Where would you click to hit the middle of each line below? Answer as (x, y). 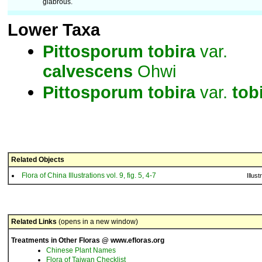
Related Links (34, 222)
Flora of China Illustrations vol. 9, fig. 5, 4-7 (89, 175)
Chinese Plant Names (81, 250)
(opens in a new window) (97, 222)
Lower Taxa (54, 30)
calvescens (88, 71)
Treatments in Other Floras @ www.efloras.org (88, 240)
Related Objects (38, 160)
